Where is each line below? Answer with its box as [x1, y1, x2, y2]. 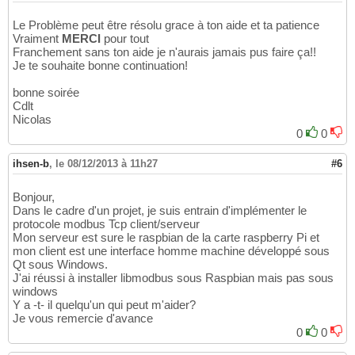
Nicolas [13, 113, 52, 127]
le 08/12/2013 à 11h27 [55, 158, 158, 170]
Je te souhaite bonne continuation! [13, 59, 188, 73]
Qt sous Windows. [13, 258, 108, 272]
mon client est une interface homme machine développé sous [13, 244, 330, 258]
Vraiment [13, 32, 62, 46]
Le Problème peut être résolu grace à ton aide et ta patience [13, 18, 319, 32]
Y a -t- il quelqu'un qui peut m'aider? [13, 298, 196, 312]
